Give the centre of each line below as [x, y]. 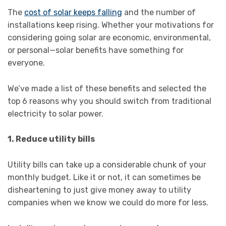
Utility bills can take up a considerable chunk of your [107, 164]
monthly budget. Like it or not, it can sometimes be [104, 177]
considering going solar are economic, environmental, [109, 38]
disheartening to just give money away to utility [99, 190]
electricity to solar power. [55, 114]
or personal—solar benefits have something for [96, 50]
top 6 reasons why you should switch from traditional [109, 101]
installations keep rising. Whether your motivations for [111, 25]
